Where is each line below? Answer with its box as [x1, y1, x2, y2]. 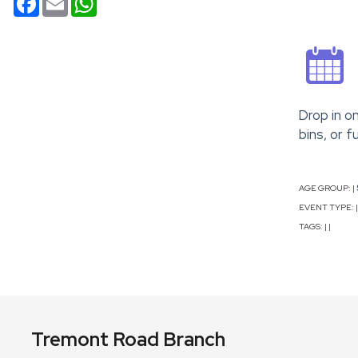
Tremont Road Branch [31, 327, 225, 352]
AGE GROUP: [298, 182, 352, 194]
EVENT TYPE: [298, 201, 356, 213]
